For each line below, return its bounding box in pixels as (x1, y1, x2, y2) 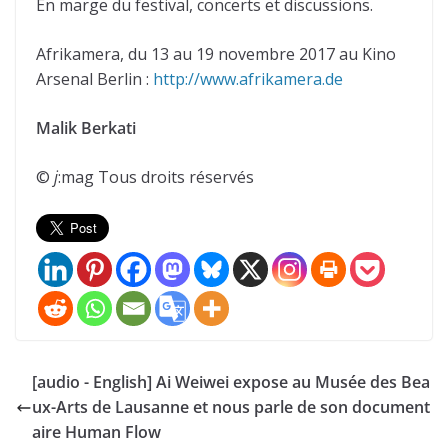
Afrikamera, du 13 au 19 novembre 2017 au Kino (36, 43, 396, 66)
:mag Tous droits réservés (58, 166, 254, 189)
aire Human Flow (32, 421, 161, 444)
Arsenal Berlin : (36, 68, 153, 91)
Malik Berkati (36, 117, 136, 140)
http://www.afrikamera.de (153, 68, 343, 91)
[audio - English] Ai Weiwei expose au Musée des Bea (32, 371, 430, 394)
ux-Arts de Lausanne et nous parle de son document (32, 396, 430, 419)
